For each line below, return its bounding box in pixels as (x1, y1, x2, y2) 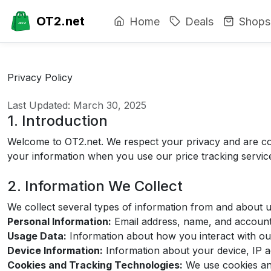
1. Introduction (7, 112, 108, 129)
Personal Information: (7, 215, 111, 227)
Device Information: (7, 244, 103, 256)
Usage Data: (7, 230, 67, 242)
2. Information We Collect (7, 177, 183, 195)
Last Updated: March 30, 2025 (7, 99, 146, 111)
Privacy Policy (7, 71, 73, 83)
